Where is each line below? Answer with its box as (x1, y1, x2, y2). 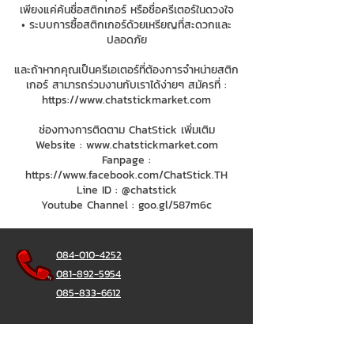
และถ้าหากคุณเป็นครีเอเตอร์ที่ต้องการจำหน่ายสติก (14, 62, 239, 78)
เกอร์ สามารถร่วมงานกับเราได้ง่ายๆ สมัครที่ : (26, 77, 227, 93)
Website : (35, 137, 86, 153)
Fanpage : (102, 152, 151, 168)
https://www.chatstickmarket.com (42, 92, 211, 108)
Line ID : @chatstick (76, 182, 177, 198)
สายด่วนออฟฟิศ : (56, 323, 132, 338)
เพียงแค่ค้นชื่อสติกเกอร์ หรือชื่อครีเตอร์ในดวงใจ (19, 2, 234, 18)
